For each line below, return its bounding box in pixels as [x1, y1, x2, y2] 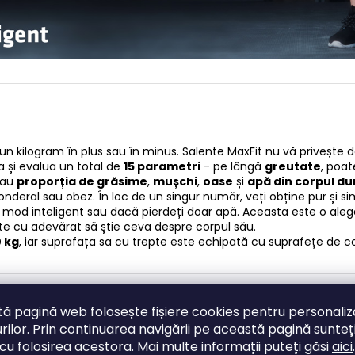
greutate [265, 158, 321, 174]
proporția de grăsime [17, 173, 147, 189]
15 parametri [124, 158, 200, 174]
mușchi [153, 173, 197, 189]
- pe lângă [200, 158, 265, 174]
